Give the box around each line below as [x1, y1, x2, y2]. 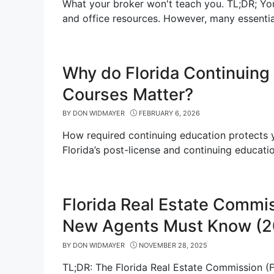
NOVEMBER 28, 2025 [138, 240, 207, 250]
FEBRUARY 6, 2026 [138, 109, 200, 117]
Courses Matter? [62, 84, 193, 105]
